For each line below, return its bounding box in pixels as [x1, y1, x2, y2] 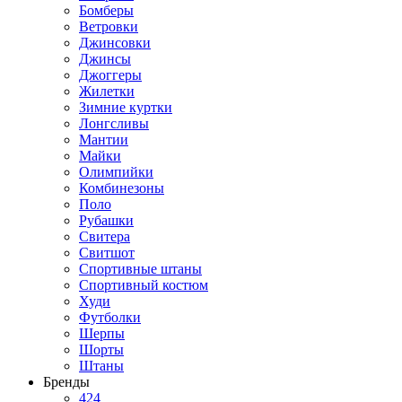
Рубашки [79, 212, 134, 228]
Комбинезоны [79, 179, 164, 196]
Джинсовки [79, 34, 151, 50]
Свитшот [79, 244, 135, 260]
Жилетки [79, 83, 135, 99]
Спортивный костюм [79, 276, 208, 293]
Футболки [79, 309, 141, 325]
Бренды [43, 373, 90, 389]
